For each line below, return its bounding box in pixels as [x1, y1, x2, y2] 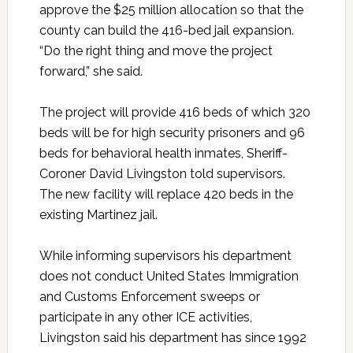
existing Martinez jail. [39, 207, 158, 223]
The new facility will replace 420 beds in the [39, 187, 293, 203]
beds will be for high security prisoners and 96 [39, 125, 305, 141]
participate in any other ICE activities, [39, 310, 252, 325]
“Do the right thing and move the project [39, 43, 273, 59]
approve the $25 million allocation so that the [39, 2, 303, 18]
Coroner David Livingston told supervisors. [39, 166, 288, 182]
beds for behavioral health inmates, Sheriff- [39, 146, 288, 162]
